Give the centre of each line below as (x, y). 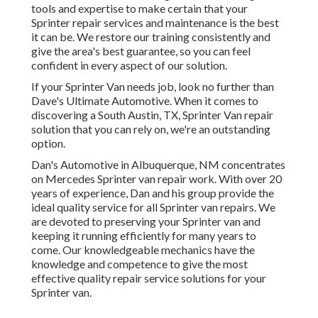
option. (48, 143)
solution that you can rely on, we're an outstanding (151, 129)
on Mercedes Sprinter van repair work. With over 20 (157, 179)
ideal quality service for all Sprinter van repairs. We (153, 207)
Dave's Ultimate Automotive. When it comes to (145, 101)
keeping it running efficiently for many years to (144, 236)
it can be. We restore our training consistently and (151, 37)
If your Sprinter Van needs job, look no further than (153, 87)
